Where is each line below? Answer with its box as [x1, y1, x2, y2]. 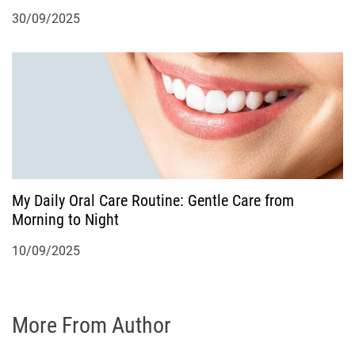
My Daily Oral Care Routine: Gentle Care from [12, 191, 294, 211]
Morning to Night [12, 210, 119, 230]
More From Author [12, 312, 171, 339]
